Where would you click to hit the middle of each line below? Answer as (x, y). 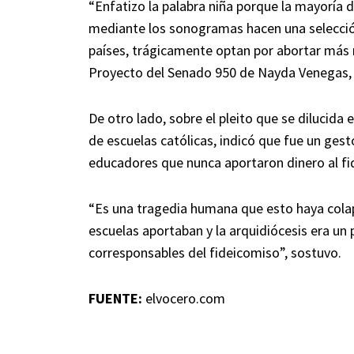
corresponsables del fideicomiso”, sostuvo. (215, 253)
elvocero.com (184, 299)
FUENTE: (115, 299)
